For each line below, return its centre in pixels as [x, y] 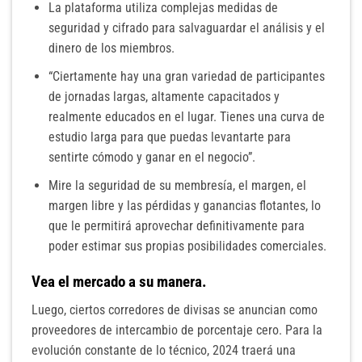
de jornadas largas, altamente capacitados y [164, 97]
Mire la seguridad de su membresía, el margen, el [177, 185]
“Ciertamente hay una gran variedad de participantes [186, 77]
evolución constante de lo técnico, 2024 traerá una [164, 351]
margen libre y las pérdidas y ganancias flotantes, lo [184, 205]
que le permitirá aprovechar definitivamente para [176, 225]
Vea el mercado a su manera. [119, 282]
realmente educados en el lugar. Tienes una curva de [186, 117]
